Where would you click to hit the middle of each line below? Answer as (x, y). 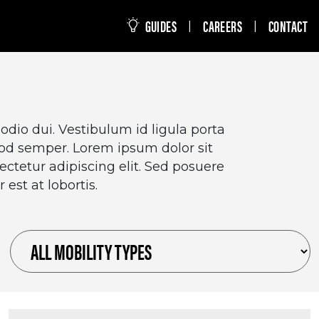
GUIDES (160, 26)
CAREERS (223, 26)
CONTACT (288, 26)
